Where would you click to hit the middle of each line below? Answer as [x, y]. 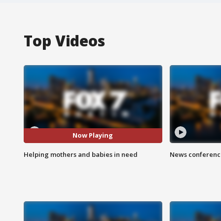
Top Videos [64, 40]
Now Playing [93, 135]
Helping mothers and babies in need [81, 154]
